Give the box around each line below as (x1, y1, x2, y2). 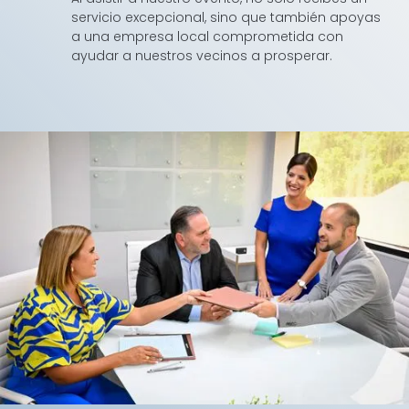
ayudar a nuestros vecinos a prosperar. (71, 47, 333, 66)
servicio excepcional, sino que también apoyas (71, 8, 382, 27)
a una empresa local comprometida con (71, 27, 344, 47)
